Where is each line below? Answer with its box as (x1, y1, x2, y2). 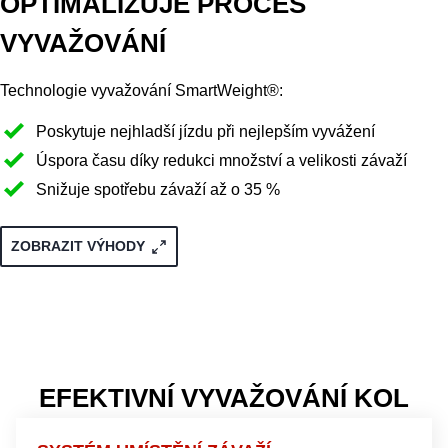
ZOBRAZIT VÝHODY (10, 238, 145, 254)
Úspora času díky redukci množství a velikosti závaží (36, 151, 407, 169)
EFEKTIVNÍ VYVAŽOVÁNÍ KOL (39, 383, 409, 414)
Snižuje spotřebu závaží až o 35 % (36, 180, 280, 198)
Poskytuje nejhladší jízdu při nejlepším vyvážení (36, 122, 375, 140)
